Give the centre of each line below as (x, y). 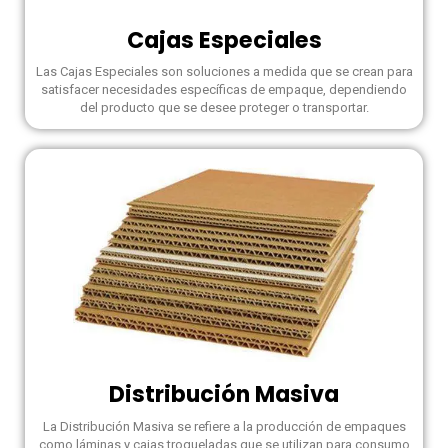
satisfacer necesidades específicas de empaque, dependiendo (224, 89)
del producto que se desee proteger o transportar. (224, 107)
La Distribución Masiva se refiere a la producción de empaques (224, 426)
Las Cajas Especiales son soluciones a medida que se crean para (224, 71)
